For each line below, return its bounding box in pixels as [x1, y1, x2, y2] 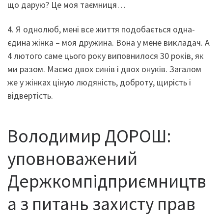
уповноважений [7, 147, 137, 170]
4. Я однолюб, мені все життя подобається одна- [7, 23, 195, 35]
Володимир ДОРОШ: [7, 124, 171, 148]
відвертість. [7, 89, 53, 101]
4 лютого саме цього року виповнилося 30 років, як [7, 50, 204, 61]
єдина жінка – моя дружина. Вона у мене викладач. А [7, 36, 210, 48]
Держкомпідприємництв [7, 169, 206, 193]
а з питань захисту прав [7, 192, 195, 216]
